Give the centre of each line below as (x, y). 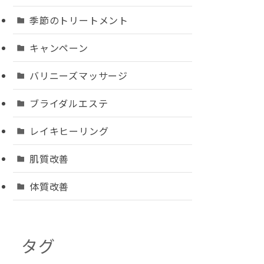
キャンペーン (59, 48)
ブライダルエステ (69, 103)
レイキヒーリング (69, 131)
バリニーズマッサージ (79, 75)
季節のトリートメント (79, 20)
